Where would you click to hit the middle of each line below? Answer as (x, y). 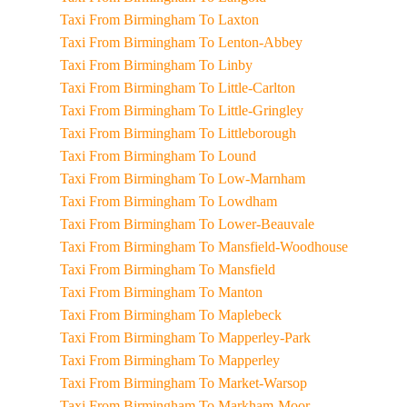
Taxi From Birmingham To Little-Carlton (209, 88)
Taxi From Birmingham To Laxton (191, 20)
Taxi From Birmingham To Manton (193, 292)
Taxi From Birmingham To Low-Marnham (214, 179)
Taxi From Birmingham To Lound (189, 156)
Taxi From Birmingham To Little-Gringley (213, 110)
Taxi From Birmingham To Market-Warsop (215, 383)
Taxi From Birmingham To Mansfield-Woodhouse (235, 247)
